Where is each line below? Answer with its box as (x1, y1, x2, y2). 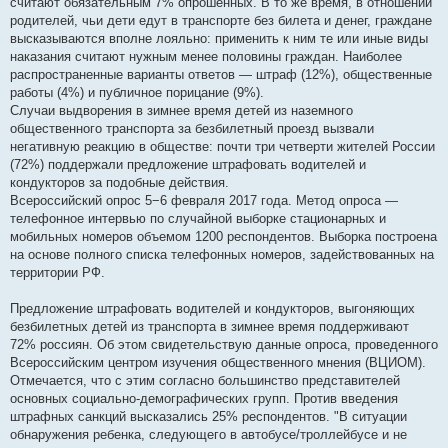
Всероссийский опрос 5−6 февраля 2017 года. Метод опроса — (10, 193, 398, 209)
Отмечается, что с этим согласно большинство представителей (10, 373, 400, 389)
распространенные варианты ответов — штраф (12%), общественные (10, 67, 432, 83)
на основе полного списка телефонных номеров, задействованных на (10, 247, 434, 263)
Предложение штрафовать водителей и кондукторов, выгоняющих (10, 301, 415, 317)
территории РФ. (10, 265, 105, 281)
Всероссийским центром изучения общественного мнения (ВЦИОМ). (10, 355, 426, 371)
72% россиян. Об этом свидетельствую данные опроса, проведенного (10, 337, 438, 353)
